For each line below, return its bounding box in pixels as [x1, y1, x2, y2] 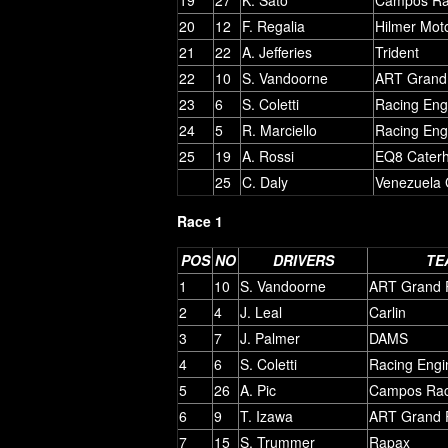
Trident [375, 41, 419, 62]
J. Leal [240, 301, 282, 322]
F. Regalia [242, 15, 305, 36]
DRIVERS [272, 249, 334, 270]
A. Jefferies [242, 41, 312, 62]
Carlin [369, 301, 406, 322]
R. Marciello [242, 119, 317, 140]
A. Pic [240, 379, 276, 400]
